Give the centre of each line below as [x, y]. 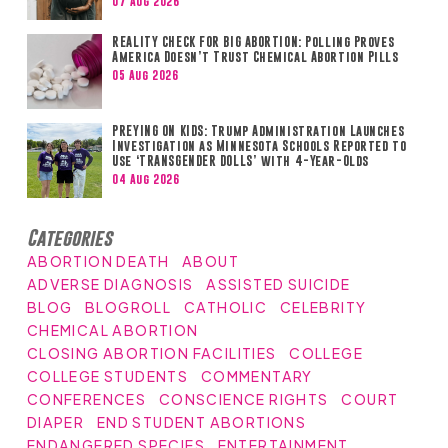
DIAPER [55, 422]
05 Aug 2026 [145, 74]
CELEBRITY [323, 307]
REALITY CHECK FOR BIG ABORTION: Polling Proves [253, 42]
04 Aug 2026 [146, 178]
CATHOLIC [225, 307]
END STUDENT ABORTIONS [201, 422]
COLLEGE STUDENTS [107, 376]
